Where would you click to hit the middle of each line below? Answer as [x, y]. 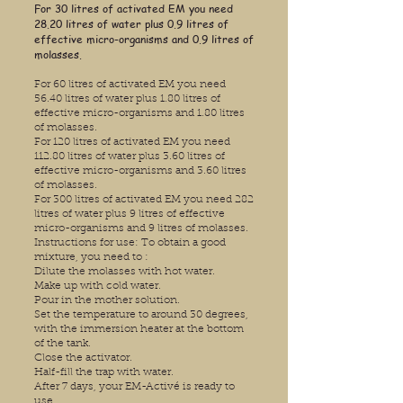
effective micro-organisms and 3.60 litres [140, 171]
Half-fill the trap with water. [104, 373]
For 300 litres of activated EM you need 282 [144, 200]
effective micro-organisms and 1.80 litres [139, 114]
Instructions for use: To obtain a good [130, 243]
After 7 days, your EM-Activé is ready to [134, 387]
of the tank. [63, 344]
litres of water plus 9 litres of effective [130, 215]
